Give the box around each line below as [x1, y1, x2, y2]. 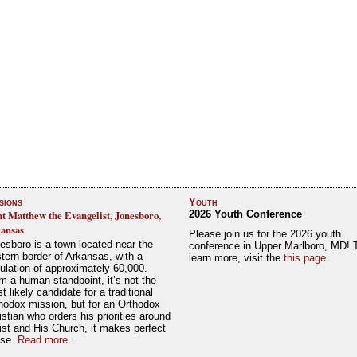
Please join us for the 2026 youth [188, 227, 341, 240]
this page [283, 251, 326, 264]
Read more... [17, 333, 77, 346]
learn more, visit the [188, 251, 284, 264]
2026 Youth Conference [188, 207, 302, 220]
